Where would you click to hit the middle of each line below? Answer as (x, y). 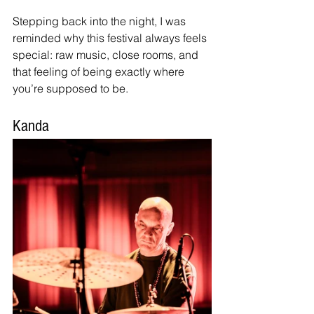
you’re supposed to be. (70, 89)
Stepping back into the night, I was (101, 21)
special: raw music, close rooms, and (107, 55)
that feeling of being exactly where (100, 72)
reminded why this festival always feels (111, 38)
